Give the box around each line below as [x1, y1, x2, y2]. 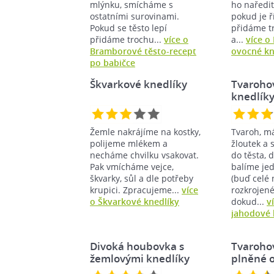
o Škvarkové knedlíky [90, 195, 179, 207]
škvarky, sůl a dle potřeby [90, 172, 193, 184]
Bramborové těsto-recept [90, 45, 196, 57]
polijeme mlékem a [90, 137, 168, 149]
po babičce [90, 56, 135, 68]
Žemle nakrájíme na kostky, [90, 125, 201, 138]
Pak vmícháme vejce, [90, 160, 174, 172]
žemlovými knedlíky [90, 251, 190, 265]
